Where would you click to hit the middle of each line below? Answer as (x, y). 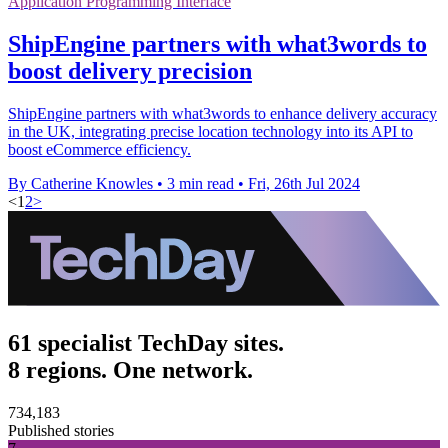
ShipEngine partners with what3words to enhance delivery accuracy (222, 113)
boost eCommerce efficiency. (99, 149)
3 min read (200, 183)
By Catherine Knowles (80, 183)
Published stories (61, 430)
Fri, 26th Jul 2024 (304, 183)
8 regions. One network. (130, 369)
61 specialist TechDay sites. (146, 342)
